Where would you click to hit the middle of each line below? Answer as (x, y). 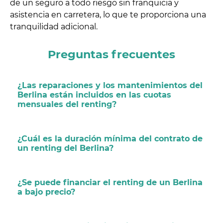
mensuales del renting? (67, 104)
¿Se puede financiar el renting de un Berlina (110, 182)
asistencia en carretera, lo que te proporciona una (108, 14)
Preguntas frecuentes (111, 54)
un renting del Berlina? (65, 148)
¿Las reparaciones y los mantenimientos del (110, 85)
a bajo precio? (46, 192)
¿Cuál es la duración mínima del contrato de (110, 138)
